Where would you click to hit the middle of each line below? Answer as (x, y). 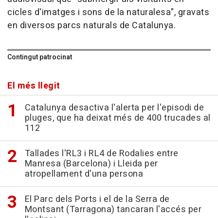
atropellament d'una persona (84, 174)
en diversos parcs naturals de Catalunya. (91, 26)
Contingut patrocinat (40, 57)
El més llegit (34, 86)
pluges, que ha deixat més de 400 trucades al (118, 118)
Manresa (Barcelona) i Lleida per (91, 164)
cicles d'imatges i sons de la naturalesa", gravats (108, 13)
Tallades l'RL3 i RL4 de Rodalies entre (101, 154)
